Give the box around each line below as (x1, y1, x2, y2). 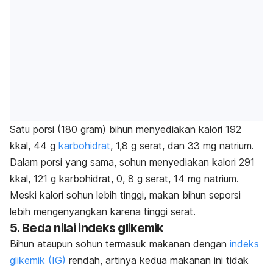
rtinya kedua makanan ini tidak (111, 253, 249, 266)
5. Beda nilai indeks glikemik (10, 220, 163, 235)
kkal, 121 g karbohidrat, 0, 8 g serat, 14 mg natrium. (10, 172, 239, 185)
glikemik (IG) (10, 253, 66, 266)
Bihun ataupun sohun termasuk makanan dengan (10, 237, 227, 250)
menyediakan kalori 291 (146, 155, 255, 168)
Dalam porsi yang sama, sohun (10, 155, 146, 168)
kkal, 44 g (10, 139, 55, 152)
